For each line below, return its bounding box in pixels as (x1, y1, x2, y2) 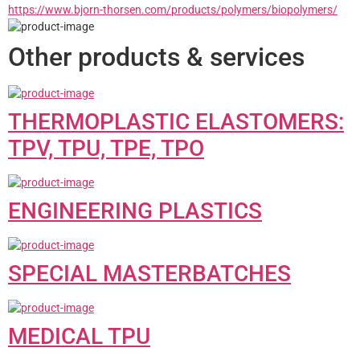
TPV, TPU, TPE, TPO (8, 134, 204, 162)
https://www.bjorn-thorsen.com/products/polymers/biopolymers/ (8, 2, 337, 16)
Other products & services (8, 41, 305, 72)
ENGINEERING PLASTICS (8, 197, 262, 224)
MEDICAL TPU (8, 322, 150, 350)
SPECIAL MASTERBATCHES (8, 260, 291, 287)
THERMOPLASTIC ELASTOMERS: (8, 108, 344, 135)
